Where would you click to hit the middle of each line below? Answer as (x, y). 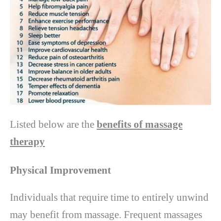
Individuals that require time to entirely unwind (109, 197)
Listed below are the (53, 125)
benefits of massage (140, 125)
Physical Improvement (60, 170)
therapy (27, 142)
